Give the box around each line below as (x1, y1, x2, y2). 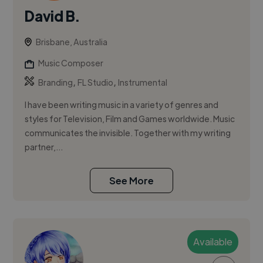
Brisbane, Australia (36, 36, 108, 48)
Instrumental (118, 77, 168, 88)
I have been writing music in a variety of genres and (25, 99, 219, 110)
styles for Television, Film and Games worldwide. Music (25, 113, 235, 124)
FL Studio (77, 77, 114, 88)
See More (109, 174, 154, 187)
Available (193, 235, 232, 248)
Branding (38, 77, 73, 88)
